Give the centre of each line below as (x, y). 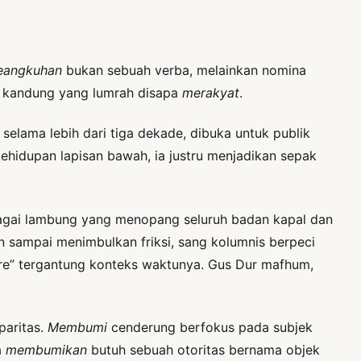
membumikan (48, 350)
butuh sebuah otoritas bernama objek (205, 350)
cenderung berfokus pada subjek (212, 327)
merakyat (211, 92)
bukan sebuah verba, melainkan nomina (184, 70)
